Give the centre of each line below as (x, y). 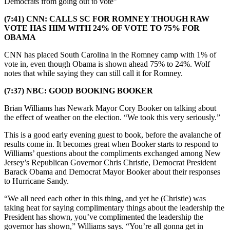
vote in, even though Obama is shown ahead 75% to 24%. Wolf (107, 64)
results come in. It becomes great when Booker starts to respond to (111, 144)
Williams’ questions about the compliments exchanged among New (112, 153)
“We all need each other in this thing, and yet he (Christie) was (105, 198)
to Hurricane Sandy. (36, 181)
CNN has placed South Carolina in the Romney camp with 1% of (110, 54)
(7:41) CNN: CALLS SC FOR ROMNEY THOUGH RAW (107, 18)
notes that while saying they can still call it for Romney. (93, 73)
